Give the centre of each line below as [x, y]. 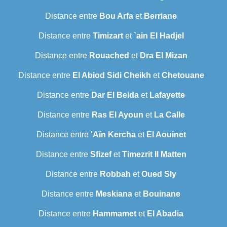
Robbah [115, 174]
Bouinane [162, 194]
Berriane [160, 16]
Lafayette [167, 95]
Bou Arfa [116, 16]
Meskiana [114, 194]
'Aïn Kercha [113, 135]
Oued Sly [159, 174]
